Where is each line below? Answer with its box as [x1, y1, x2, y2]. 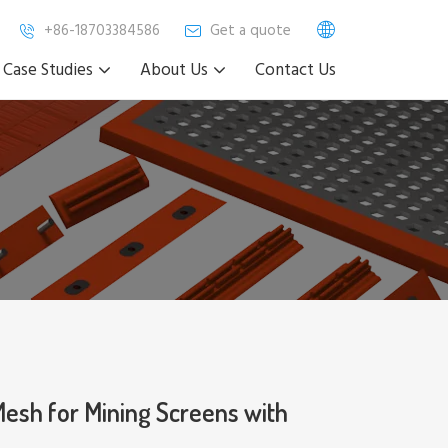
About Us [140, 57, 208, 84]
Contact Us [255, 57, 336, 84]
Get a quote [210, 18, 291, 43]
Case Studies [3, 57, 93, 84]
